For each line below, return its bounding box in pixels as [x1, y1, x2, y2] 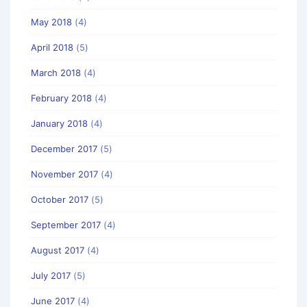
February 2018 [31, 92, 92, 103]
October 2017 [31, 193, 88, 205]
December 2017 [31, 143, 97, 154]
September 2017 [31, 219, 101, 230]
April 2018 [31, 41, 73, 53]
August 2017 [31, 244, 84, 256]
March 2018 [31, 66, 81, 78]
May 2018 [31, 16, 72, 27]
